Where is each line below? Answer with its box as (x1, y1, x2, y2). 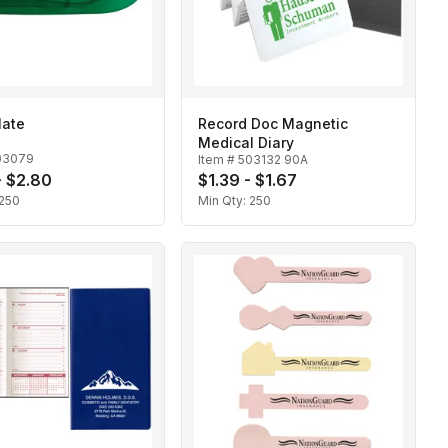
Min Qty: (198, 193, 249, 209)
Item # (198, 152, 238, 168)
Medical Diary (198, 134, 294, 152)
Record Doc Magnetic (198, 115, 348, 133)
